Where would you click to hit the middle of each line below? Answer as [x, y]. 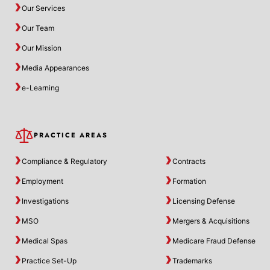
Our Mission [42, 48]
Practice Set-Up [49, 261]
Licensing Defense [204, 201]
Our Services [43, 8]
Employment [42, 181]
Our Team [38, 28]
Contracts [189, 161]
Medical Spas [45, 241]
